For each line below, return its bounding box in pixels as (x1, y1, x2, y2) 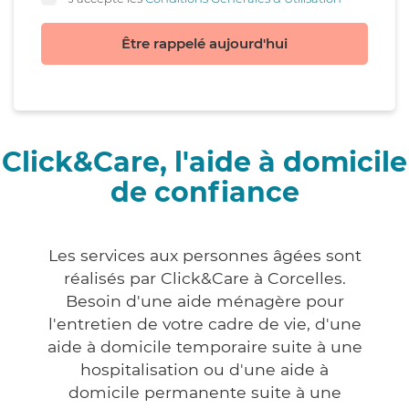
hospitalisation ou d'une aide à (80, 360, 329, 380)
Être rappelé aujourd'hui (121, 35, 288, 53)
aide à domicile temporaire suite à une (47, 337, 362, 357)
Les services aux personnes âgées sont (47, 246, 362, 266)
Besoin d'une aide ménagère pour (65, 291, 344, 311)
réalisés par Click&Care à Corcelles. (63, 268, 346, 288)
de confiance (110, 175, 299, 210)
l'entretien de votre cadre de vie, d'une (47, 314, 362, 334)
